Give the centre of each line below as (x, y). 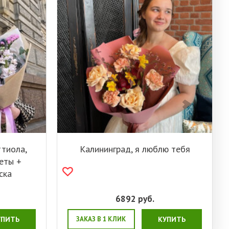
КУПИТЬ (171, 220)
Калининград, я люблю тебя (135, 149)
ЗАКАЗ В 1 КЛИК (101, 219)
